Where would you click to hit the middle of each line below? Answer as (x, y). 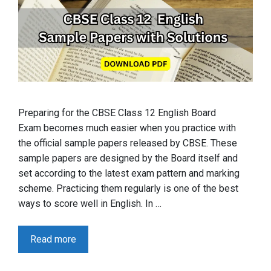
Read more (53, 239)
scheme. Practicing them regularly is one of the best (128, 188)
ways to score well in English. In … (90, 203)
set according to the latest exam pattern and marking (129, 173)
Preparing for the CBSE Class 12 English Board (117, 113)
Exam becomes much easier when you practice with (127, 128)
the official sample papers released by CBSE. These (128, 143)
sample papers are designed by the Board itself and (128, 158)
